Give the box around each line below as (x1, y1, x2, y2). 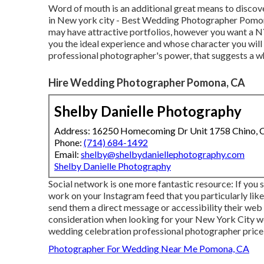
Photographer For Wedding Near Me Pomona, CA (48, 242, 249, 254)
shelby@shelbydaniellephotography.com (81, 148, 245, 160)
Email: (54, 148, 81, 160)
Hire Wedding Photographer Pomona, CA (48, 75, 245, 89)
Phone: (54, 136, 84, 148)
